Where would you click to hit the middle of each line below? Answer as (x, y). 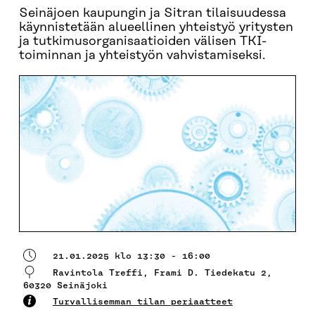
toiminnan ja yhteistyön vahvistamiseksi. (142, 56)
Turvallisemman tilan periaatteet (142, 301)
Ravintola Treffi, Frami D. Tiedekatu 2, (162, 272)
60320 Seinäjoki (65, 285)
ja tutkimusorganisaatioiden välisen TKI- (142, 41)
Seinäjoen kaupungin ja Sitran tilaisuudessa (152, 13)
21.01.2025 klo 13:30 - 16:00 (131, 255)
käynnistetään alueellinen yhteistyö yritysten (156, 27)
